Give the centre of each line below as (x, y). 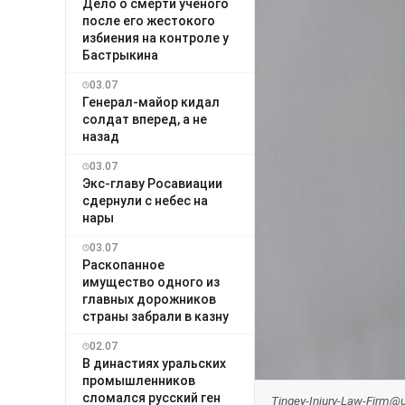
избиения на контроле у (155, 38)
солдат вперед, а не (145, 119)
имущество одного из (151, 282)
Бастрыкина (120, 55)
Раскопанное (123, 264)
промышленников (139, 380)
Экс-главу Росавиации (152, 183)
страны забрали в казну (155, 316)
